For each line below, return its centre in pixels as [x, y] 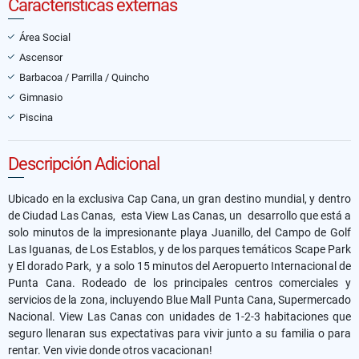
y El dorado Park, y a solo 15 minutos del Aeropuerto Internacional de [179, 266]
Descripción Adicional [84, 163]
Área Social [45, 37]
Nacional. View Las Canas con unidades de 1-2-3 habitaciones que [179, 316]
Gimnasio [41, 97]
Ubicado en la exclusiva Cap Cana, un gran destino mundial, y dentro [179, 198]
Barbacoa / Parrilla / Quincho [84, 77]
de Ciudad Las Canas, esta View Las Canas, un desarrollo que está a [179, 215]
